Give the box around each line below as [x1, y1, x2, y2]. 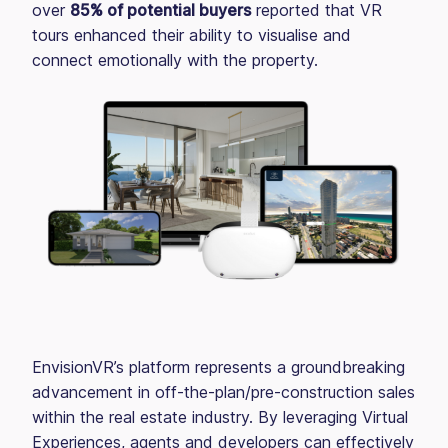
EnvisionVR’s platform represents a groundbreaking [32, 356, 405, 377]
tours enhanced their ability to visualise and [32, 25, 351, 45]
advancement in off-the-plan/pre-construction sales [32, 381, 415, 402]
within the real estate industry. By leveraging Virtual [32, 406, 408, 427]
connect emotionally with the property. [32, 50, 338, 70]
